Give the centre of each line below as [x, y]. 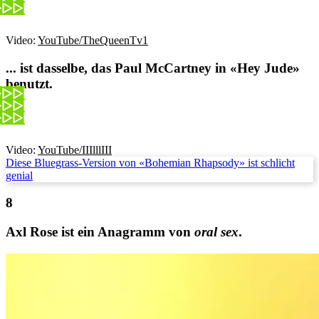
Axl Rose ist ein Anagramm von [100, 232]
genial [19, 175]
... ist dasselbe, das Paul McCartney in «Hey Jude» [153, 68]
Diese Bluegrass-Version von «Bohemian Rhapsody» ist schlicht [150, 162]
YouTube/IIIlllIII [75, 150]
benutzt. [29, 83]
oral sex [216, 232]
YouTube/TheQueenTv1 [93, 41]
